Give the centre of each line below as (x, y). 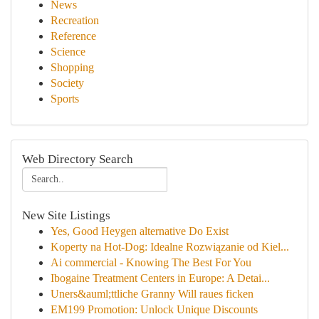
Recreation (75, 20)
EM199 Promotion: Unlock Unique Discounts (154, 309)
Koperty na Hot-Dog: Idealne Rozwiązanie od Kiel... (170, 247)
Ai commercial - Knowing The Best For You (151, 262)
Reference (73, 36)
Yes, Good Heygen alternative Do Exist (140, 231)
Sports (65, 99)
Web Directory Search (78, 159)
